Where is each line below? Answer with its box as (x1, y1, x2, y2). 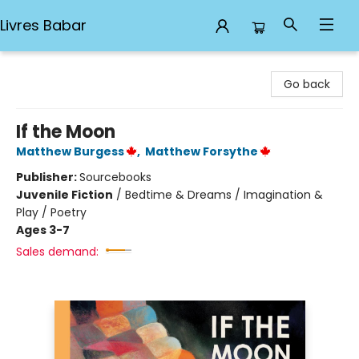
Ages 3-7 (16, 222, 70, 238)
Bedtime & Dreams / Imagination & (125, 187, 323, 203)
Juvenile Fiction (16, 187, 113, 203)
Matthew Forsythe (145, 143, 258, 159)
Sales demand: (16, 244, 99, 260)
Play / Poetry (16, 204, 87, 220)
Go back (284, 76, 330, 92)
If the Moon (16, 119, 115, 144)
